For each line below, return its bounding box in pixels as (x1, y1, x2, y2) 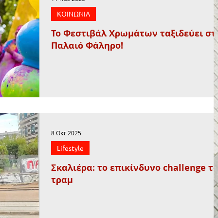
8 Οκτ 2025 (51, 128, 81, 137)
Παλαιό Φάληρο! (51, 39, 123, 52)
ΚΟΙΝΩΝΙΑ (57, 9, 90, 18)
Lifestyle (57, 143, 84, 152)
